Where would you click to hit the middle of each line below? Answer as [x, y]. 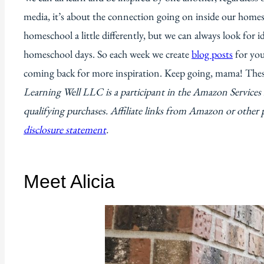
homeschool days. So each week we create [108, 54]
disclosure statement [65, 129]
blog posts [212, 54]
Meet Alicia [69, 181]
